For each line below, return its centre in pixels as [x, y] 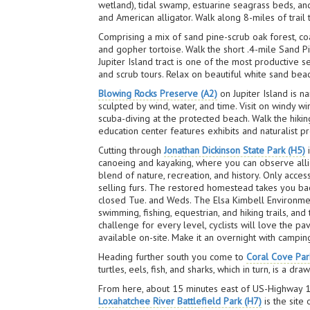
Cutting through [131, 150]
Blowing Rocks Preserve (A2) [158, 93]
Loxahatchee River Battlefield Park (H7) [180, 301]
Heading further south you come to [173, 257]
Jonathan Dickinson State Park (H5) [235, 150]
